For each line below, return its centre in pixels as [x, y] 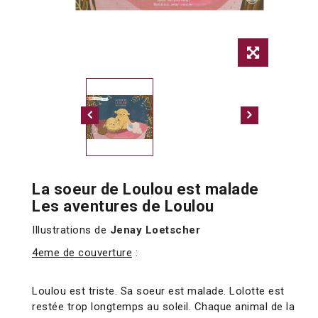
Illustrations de [71, 230]
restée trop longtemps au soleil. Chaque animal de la [163, 307]
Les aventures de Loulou [123, 207]
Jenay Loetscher [155, 230]
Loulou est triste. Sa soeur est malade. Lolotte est [158, 291]
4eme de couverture [82, 253]
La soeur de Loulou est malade [146, 190]
